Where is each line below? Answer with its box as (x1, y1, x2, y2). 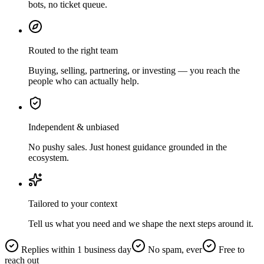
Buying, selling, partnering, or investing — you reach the (28, 65, 240, 75)
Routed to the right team (28, 45, 118, 55)
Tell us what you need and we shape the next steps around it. (28, 218, 253, 229)
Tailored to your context (28, 198, 117, 209)
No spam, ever (148, 244, 202, 255)
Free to (219, 244, 245, 255)
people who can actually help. (28, 75, 139, 86)
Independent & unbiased (28, 121, 119, 132)
